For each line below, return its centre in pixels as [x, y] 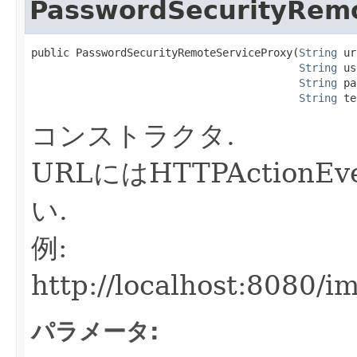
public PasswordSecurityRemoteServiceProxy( [165, 52]
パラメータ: [95, 331]
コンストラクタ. [133, 135]
